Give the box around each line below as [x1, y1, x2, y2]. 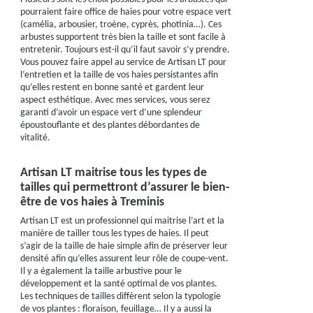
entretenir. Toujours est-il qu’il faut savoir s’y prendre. [20, 45, 230, 55]
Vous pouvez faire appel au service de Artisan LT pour [20, 57, 226, 68]
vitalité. [20, 133, 50, 143]
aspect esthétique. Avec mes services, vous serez [20, 95, 210, 105]
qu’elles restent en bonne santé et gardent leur [20, 82, 204, 93]
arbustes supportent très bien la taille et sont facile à [20, 32, 226, 43]
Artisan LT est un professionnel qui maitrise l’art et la [20, 216, 224, 226]
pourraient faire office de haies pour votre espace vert [20, 7, 231, 17]
